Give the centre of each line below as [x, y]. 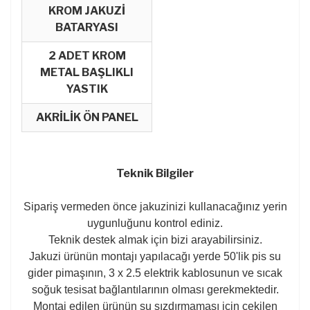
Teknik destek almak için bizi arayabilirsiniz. [155, 239]
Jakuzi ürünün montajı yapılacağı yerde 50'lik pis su [155, 256]
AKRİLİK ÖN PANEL [87, 117]
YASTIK [87, 89]
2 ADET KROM [87, 55]
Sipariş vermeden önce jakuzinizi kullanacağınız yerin [155, 206]
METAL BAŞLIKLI [87, 72]
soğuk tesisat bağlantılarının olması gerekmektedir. [155, 289]
